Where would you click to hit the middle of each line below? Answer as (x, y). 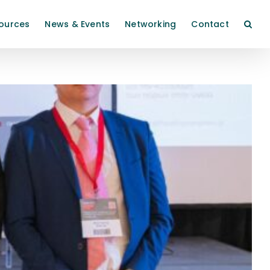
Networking (151, 24)
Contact (210, 24)
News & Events (77, 24)
